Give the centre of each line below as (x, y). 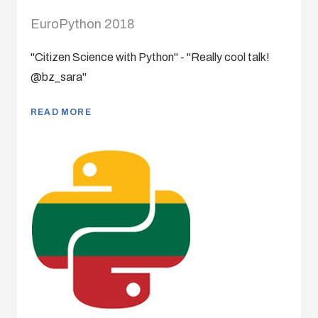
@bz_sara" (59, 77)
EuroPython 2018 (83, 24)
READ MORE (61, 113)
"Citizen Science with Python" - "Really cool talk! (150, 57)
